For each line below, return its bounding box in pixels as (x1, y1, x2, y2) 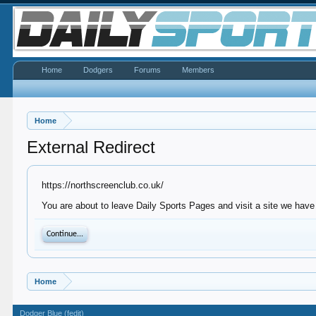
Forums (134, 66, 162, 74)
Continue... (47, 230, 84, 238)
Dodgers (83, 66, 114, 74)
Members (182, 66, 215, 74)
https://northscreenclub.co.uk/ (42, 180, 164, 190)
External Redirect (27, 138, 156, 157)
